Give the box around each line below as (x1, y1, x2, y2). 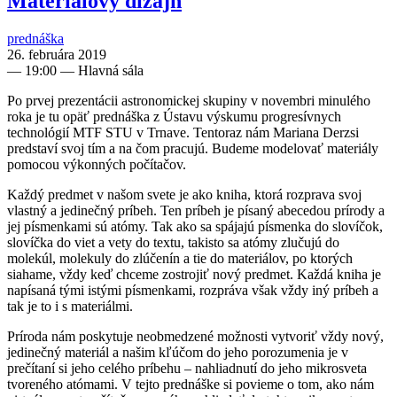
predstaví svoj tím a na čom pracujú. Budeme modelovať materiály (7, 140, 378, 156)
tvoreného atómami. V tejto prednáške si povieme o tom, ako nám (7, 376, 374, 392)
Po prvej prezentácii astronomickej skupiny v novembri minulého (7, 92, 370, 108)
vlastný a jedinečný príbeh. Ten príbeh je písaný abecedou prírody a (7, 202, 385, 218)
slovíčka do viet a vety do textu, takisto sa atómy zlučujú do (7, 234, 339, 250)
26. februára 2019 (7, 46, 106, 62)
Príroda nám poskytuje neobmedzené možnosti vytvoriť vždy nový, (7, 328, 384, 344)
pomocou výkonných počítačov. (7, 156, 186, 172)
